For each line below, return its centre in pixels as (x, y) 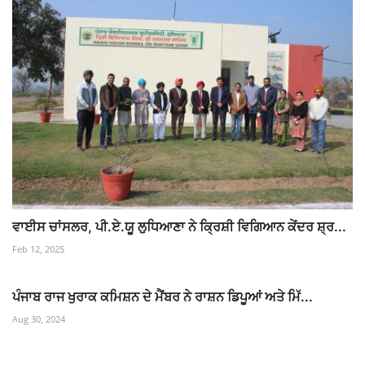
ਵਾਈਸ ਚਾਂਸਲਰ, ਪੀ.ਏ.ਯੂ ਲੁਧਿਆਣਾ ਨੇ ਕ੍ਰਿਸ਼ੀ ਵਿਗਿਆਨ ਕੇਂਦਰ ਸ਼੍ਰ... (179, 227)
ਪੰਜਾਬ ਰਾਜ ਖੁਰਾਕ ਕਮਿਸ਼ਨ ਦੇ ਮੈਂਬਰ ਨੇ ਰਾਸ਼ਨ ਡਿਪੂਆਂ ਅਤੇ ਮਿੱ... (163, 297)
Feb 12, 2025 (38, 249)
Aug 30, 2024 (39, 319)
